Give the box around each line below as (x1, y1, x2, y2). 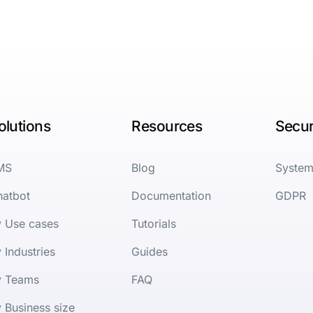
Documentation (131, 188, 212, 203)
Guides (131, 244, 168, 259)
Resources (131, 117, 203, 135)
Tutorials (131, 216, 177, 231)
